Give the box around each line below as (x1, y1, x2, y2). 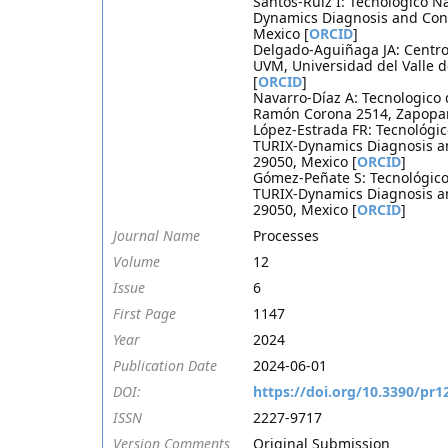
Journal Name (113, 226, 200, 245)
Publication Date (113, 356, 217, 375)
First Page (113, 304, 176, 323)
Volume (113, 252, 160, 271)
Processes (253, 226, 319, 245)
